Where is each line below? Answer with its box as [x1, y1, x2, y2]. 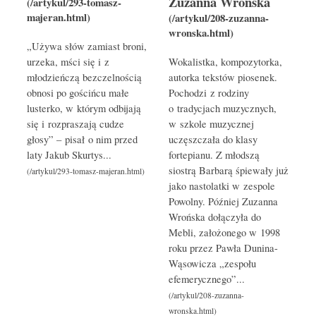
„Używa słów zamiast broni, [26, 39, 147, 54]
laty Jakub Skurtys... [26, 148, 111, 162]
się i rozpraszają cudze [26, 117, 124, 131]
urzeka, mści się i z [26, 55, 109, 69]
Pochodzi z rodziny [169, 86, 249, 100]
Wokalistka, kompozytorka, [169, 55, 282, 69]
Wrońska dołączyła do [169, 210, 261, 224]
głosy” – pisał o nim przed [26, 133, 138, 147]
